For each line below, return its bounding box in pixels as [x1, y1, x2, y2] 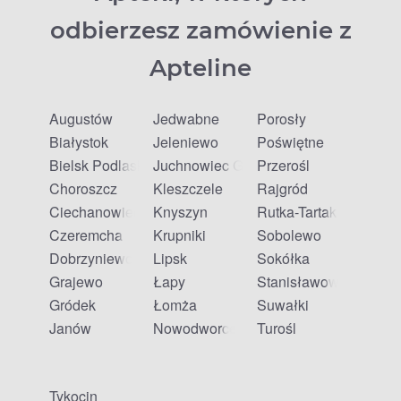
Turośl [257, 318, 296, 338]
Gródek [49, 294, 96, 315]
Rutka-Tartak [257, 201, 337, 222]
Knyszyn [153, 201, 208, 222]
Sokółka [257, 248, 310, 269]
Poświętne [257, 132, 324, 152]
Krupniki [153, 225, 206, 245]
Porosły [257, 108, 306, 129]
